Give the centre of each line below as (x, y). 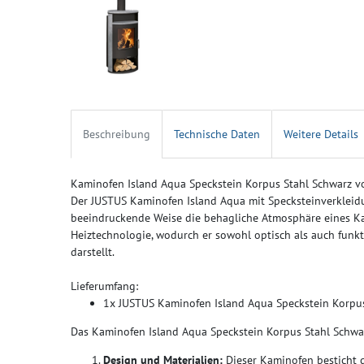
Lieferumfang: (104, 286)
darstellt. (93, 251)
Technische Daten (217, 134)
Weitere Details (321, 134)
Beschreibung (117, 134)
